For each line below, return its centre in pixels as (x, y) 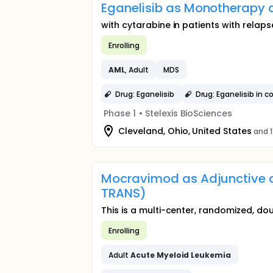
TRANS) (124, 193)
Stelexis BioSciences (189, 113)
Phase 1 (120, 113)
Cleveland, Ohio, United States (185, 131)
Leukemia (211, 255)
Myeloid (173, 255)
